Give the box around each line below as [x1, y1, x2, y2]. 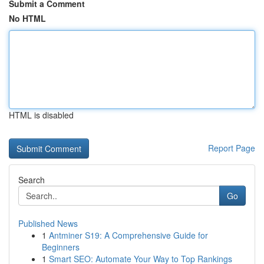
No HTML [9, 12, 46, 24]
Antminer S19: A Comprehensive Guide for [49, 229, 208, 241]
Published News [18, 217, 78, 229]
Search [18, 174, 45, 186]
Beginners [42, 241, 80, 253]
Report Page [208, 142, 255, 154]
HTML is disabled [9, 109, 74, 121]
